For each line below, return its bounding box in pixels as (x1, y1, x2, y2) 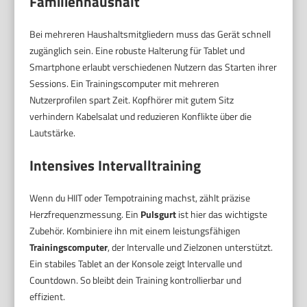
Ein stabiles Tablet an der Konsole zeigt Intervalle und (29, 256, 243, 271)
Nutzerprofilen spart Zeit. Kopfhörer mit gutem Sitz (29, 92, 234, 107)
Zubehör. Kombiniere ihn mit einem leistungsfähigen (29, 223, 241, 238)
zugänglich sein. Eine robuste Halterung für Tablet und (29, 42, 245, 58)
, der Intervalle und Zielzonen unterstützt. (108, 239, 273, 254)
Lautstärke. (29, 125, 76, 140)
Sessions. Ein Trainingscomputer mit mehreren (29, 75, 220, 90)
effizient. (29, 288, 66, 304)
